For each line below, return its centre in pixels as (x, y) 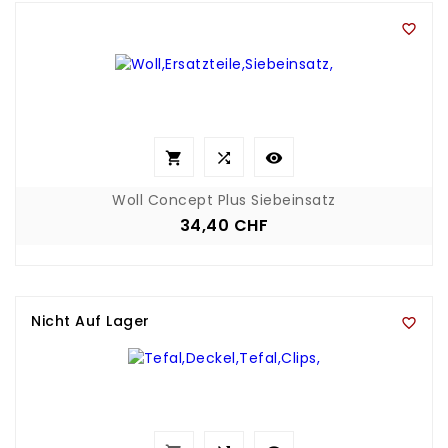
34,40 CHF (224, 225)
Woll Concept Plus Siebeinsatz (224, 199)
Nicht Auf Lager (90, 321)
